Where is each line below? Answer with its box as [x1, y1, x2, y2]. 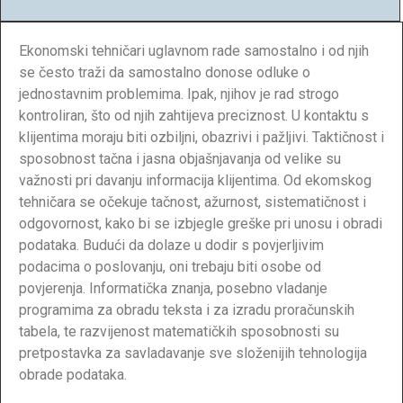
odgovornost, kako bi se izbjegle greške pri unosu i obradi [19, 214, 382, 232]
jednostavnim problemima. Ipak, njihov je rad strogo [19, 85, 339, 103]
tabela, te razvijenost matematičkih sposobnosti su [19, 322, 339, 340]
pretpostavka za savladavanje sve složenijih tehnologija [19, 344, 367, 362]
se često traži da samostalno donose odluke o [19, 63, 310, 81]
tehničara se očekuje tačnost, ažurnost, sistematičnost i [19, 193, 366, 210]
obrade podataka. [19, 365, 127, 383]
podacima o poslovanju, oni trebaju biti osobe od [19, 257, 321, 275]
